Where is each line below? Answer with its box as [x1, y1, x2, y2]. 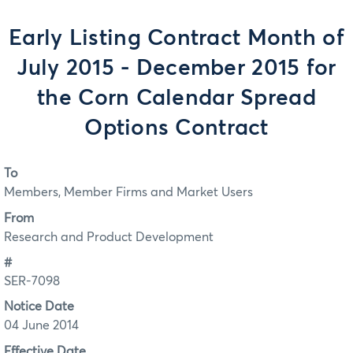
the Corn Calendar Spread [37, 87, 316, 110]
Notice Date [4, 300, 74, 314]
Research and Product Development [4, 230, 214, 243]
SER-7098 [4, 275, 60, 288]
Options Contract [84, 117, 269, 139]
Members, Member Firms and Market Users [4, 186, 253, 199]
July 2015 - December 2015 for [17, 58, 336, 80]
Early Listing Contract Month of [9, 28, 344, 50]
